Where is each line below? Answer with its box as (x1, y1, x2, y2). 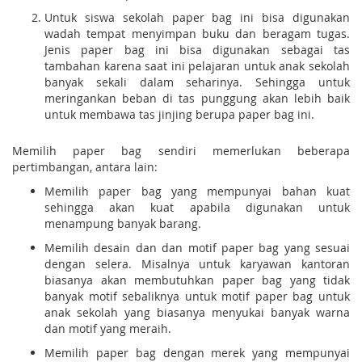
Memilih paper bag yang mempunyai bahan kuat (44, 183, 350, 199)
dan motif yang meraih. (44, 320, 171, 336)
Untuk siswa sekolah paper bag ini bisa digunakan (44, 9, 350, 25)
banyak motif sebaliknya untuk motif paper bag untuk (44, 288, 350, 304)
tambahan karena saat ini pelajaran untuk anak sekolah (44, 57, 350, 74)
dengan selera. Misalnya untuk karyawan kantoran (44, 255, 350, 271)
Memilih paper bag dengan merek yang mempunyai (44, 344, 350, 360)
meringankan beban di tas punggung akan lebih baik (44, 90, 350, 106)
